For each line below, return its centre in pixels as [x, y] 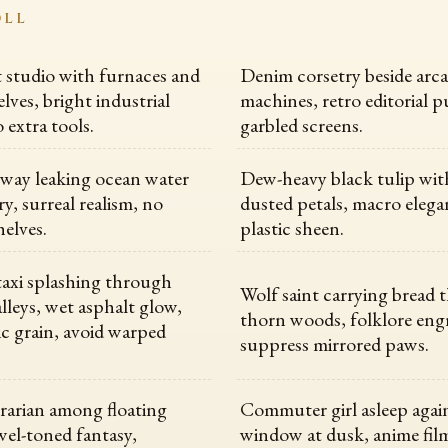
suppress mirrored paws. [335, 343]
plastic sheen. [292, 228]
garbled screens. [302, 125]
